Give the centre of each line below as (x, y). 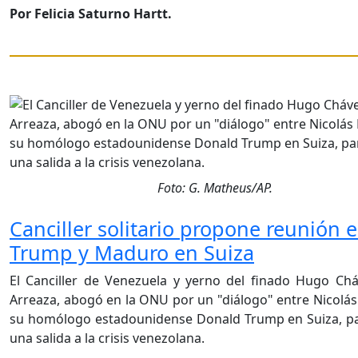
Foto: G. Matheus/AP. (215, 188)
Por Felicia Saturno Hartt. (91, 14)
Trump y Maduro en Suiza (132, 253)
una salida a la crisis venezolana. (107, 338)
